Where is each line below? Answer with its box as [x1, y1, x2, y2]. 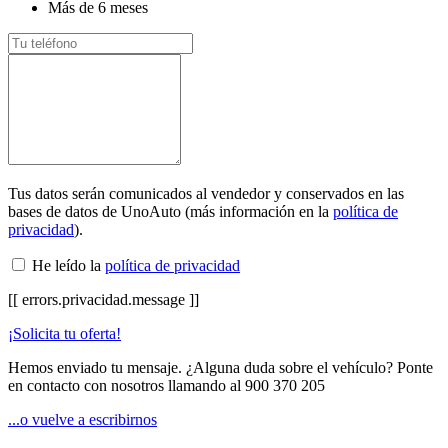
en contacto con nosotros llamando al [8, 376, 245, 394]
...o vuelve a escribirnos [8, 410, 157, 428]
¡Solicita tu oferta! [8, 324, 121, 342]
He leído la [28, 256, 105, 274]
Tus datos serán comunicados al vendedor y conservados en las [8, 184, 404, 202]
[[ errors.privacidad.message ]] [8, 290, 199, 308]
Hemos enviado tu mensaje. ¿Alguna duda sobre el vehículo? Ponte [8, 358, 433, 376]
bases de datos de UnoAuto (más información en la [8, 202, 333, 220]
